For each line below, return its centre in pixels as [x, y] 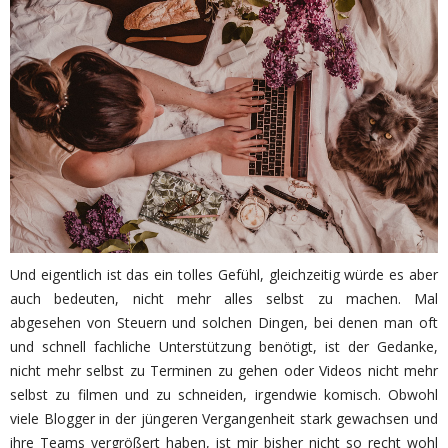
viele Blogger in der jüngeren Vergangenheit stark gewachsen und [224, 418]
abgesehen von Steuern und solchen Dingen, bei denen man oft [224, 322]
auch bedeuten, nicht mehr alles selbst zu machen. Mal [224, 298]
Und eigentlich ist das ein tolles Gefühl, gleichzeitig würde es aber [224, 274]
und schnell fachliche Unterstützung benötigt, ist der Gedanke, [224, 346]
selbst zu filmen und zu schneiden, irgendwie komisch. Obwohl [224, 394]
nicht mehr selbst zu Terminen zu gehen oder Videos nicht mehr [224, 370]
